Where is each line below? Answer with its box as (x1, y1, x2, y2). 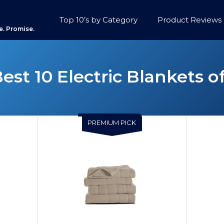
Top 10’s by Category (59, 15, 137, 24)
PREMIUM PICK (87, 118, 136, 126)
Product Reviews (157, 15, 221, 24)
